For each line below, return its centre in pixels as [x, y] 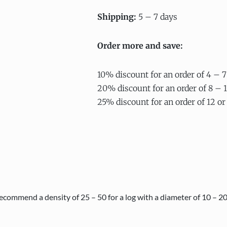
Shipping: [117, 17]
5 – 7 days [157, 17]
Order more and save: [140, 46]
